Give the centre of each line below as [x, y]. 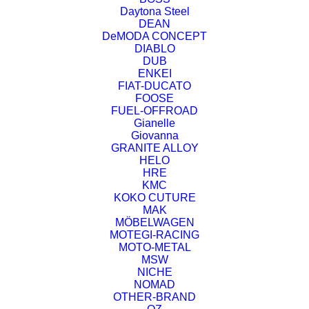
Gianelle [154, 123]
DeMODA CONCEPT [154, 37]
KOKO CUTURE [154, 198]
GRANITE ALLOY [154, 148]
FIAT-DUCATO [154, 86]
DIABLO [154, 49]
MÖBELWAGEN [154, 223]
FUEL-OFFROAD [154, 111]
